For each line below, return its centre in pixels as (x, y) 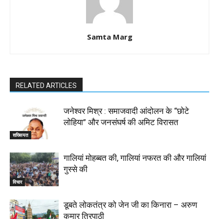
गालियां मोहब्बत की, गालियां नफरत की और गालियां (135, 158)
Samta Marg (109, 36)
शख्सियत (21, 135)
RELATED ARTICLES (46, 85)
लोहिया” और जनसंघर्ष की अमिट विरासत (121, 122)
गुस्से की (76, 169)
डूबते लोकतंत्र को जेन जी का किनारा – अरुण (130, 205)
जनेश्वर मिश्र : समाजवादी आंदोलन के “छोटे (126, 111)
